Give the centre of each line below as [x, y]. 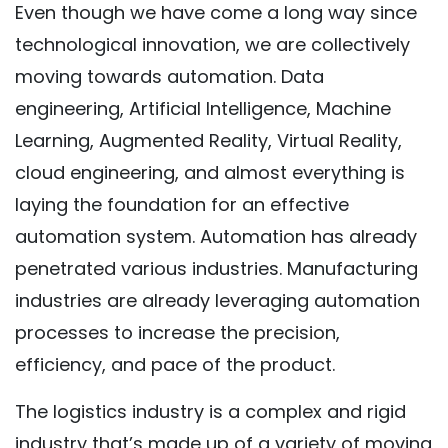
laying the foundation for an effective [182, 204]
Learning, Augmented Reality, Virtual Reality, [208, 140]
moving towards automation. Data [169, 76]
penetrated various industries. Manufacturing [216, 268]
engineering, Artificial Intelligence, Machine [203, 108]
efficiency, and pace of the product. [175, 364]
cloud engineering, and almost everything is [210, 172]
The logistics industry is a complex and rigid [210, 411]
